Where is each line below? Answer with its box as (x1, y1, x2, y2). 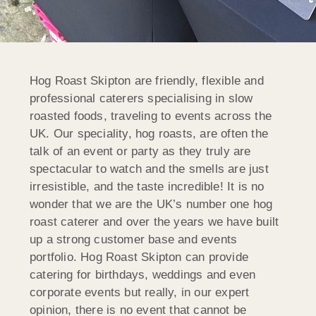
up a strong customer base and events (30, 232, 238, 246)
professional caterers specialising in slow (30, 91, 253, 105)
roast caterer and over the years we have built (30, 214, 279, 229)
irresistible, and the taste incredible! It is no (30, 179, 265, 193)
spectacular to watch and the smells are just (30, 162, 269, 176)
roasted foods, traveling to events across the (30, 109, 272, 123)
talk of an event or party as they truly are (30, 144, 251, 158)
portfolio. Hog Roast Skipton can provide (30, 250, 248, 264)
